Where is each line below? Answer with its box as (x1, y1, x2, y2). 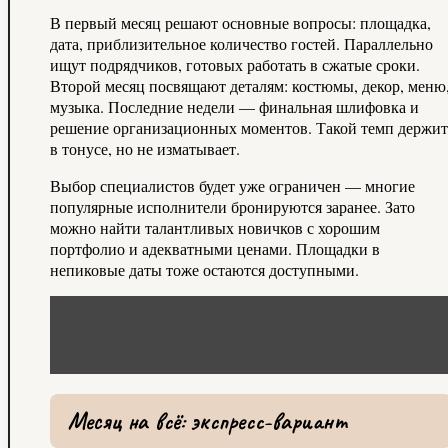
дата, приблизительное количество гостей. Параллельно (50, 32, 433, 54)
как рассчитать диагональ (187, 311, 376, 335)
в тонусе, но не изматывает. (50, 137, 240, 159)
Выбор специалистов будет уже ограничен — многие (50, 174, 415, 196)
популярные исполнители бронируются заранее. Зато (50, 195, 415, 217)
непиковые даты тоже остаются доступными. (50, 258, 359, 280)
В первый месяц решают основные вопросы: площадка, (50, 11, 431, 33)
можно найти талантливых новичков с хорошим (50, 216, 380, 238)
